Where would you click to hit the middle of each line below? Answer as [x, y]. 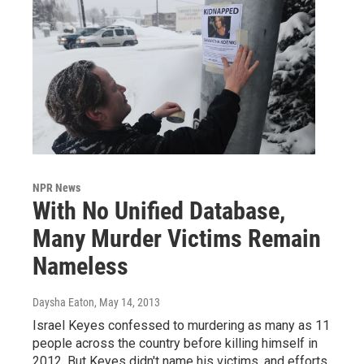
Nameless [80, 266]
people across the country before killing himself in [175, 343]
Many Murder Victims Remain [177, 238]
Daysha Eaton [63, 302]
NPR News [56, 187]
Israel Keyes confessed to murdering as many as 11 [181, 325]
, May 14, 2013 [127, 302]
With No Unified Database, [159, 210]
